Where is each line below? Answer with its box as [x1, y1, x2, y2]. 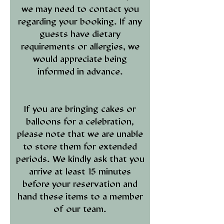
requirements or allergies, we [20, 41, 139, 51]
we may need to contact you [21, 4, 139, 14]
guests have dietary [39, 29, 120, 39]
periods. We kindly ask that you [15, 154, 144, 164]
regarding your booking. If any [18, 16, 142, 26]
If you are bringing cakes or [24, 104, 136, 114]
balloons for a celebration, [26, 116, 134, 126]
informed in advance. [37, 66, 123, 76]
